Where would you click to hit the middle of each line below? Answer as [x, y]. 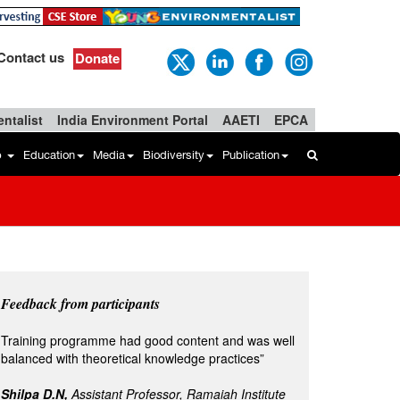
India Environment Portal [133, 120]
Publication [251, 155]
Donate [98, 58]
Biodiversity [174, 155]
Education [49, 155]
